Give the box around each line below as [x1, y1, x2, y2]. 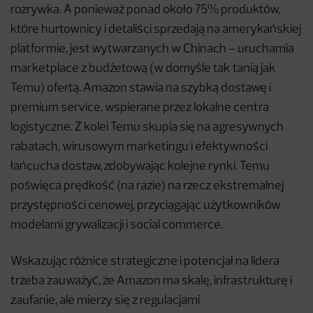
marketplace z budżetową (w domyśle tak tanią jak [10, 63, 276, 75]
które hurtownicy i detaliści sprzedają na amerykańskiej [10, 24, 301, 36]
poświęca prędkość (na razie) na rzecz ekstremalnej [10, 180, 284, 193]
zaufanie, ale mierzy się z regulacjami [10, 295, 200, 307]
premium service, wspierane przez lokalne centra [10, 102, 269, 115]
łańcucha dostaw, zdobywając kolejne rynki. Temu [10, 161, 270, 173]
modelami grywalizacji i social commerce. [10, 219, 223, 232]
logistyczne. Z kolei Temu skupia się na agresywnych [10, 122, 284, 134]
